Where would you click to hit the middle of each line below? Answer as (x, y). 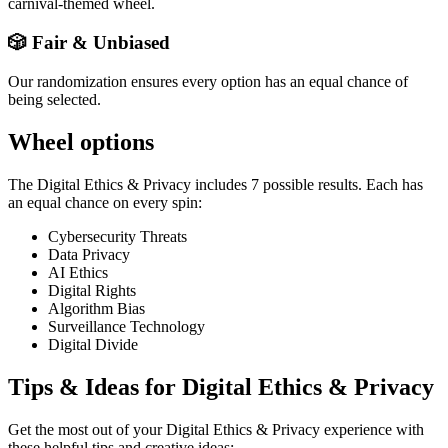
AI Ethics (78, 272)
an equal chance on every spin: (105, 202)
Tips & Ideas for (95, 386)
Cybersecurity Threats (117, 236)
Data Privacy (89, 254)
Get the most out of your (87, 429)
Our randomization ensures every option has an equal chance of (208, 81)
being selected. (54, 99)
